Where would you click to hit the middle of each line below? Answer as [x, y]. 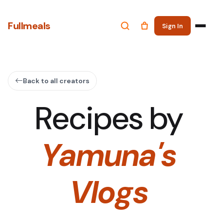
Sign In [173, 26]
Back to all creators [56, 81]
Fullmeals [29, 26]
